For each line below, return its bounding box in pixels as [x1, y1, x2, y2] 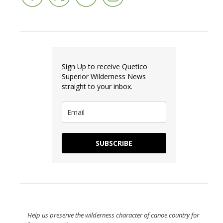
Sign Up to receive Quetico [62, 62, 147, 72]
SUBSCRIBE [96, 138, 132, 148]
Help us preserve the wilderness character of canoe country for [27, 211, 199, 220]
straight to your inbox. [62, 82, 132, 92]
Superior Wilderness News [62, 72, 146, 82]
